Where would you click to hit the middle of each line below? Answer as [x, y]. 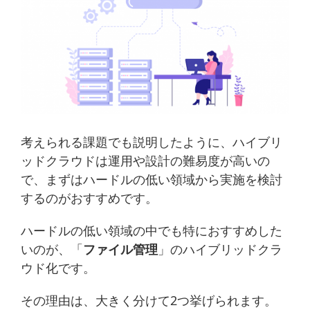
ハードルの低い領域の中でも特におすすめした [152, 230]
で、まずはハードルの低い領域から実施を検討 [152, 179]
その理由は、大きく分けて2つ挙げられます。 [149, 300]
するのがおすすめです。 [89, 198]
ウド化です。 [58, 267]
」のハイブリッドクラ [220, 249]
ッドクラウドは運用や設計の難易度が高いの [145, 160]
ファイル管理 [120, 249]
